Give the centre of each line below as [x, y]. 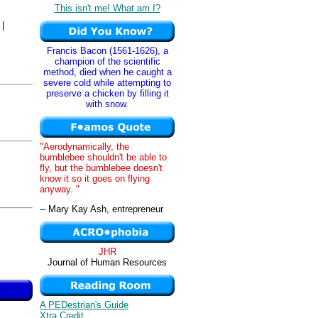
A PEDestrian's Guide [84, 305]
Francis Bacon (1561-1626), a [107, 51]
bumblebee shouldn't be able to [103, 157]
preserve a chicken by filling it [107, 93]
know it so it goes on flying [95, 179]
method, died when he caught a [107, 72]
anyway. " [60, 189]
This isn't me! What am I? [107, 8]
